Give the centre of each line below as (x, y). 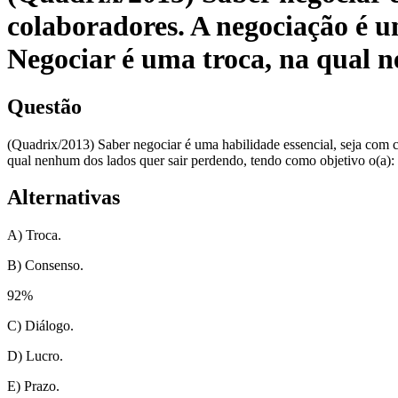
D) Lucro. (35, 356)
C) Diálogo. (40, 326)
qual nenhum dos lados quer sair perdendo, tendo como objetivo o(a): (201, 160)
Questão (44, 106)
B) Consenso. (45, 266)
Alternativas (64, 198)
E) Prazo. (33, 386)
